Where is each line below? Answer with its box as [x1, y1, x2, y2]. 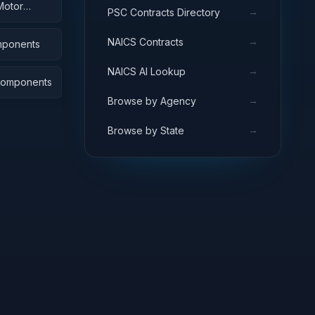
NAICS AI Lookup [108, 65, 186, 77]
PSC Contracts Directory [108, 6, 220, 18]
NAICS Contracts [108, 35, 184, 48]
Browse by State [108, 124, 184, 136]
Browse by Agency [108, 94, 196, 107]
